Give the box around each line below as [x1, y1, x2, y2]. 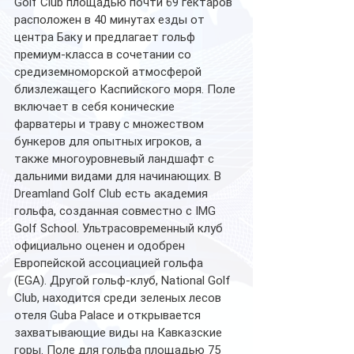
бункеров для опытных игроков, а [14, 134, 205, 149]
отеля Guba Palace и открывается [14, 307, 204, 322]
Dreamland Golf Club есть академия [14, 186, 211, 201]
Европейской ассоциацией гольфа [14, 255, 206, 270]
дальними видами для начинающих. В [14, 168, 224, 183]
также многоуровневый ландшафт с [14, 151, 217, 166]
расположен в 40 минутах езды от [14, 12, 208, 27]
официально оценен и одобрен [14, 238, 188, 253]
